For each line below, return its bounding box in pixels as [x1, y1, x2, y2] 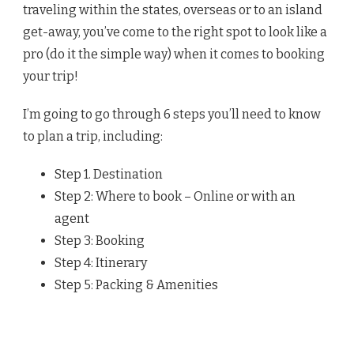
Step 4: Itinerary [55, 255, 147, 271]
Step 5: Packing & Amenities [55, 277, 218, 293]
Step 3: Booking [55, 233, 145, 249]
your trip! [23, 69, 78, 85]
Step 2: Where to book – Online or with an [55, 189, 296, 205]
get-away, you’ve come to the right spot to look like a [23, 24, 327, 40]
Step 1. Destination [55, 167, 163, 183]
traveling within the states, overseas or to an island [23, 2, 322, 18]
